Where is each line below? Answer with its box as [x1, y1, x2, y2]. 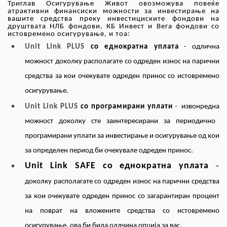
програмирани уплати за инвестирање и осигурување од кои [25, 132, 219, 140]
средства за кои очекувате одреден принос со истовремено [25, 72, 219, 81]
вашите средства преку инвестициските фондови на [8, 15, 219, 23]
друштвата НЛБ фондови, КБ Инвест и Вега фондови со [8, 23, 219, 31]
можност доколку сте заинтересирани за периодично [25, 118, 215, 126]
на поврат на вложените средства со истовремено [25, 207, 219, 215]
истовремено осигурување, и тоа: [8, 30, 132, 39]
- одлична [178, 43, 220, 51]
